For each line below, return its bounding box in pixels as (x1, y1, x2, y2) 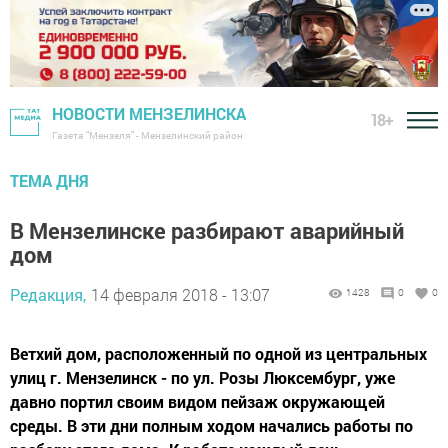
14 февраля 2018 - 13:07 (91, 284, 270, 306)
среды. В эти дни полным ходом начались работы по (10, 415, 413, 437)
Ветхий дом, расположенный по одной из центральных (10, 343, 427, 365)
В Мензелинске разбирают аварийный (10, 216, 404, 246)
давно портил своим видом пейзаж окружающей (10, 391, 385, 413)
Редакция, (10, 284, 86, 306)
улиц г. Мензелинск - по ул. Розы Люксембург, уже (10, 367, 395, 389)
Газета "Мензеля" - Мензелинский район (52, 129, 243, 143)
